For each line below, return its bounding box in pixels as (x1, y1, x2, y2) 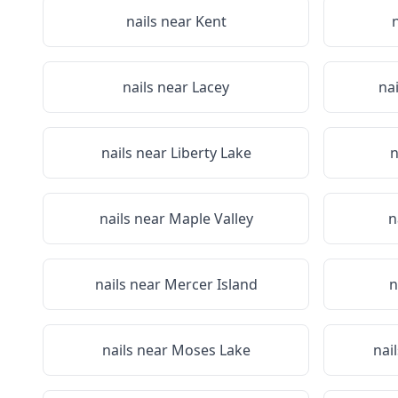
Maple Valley (168, 209, 253, 228)
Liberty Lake (170, 143, 251, 163)
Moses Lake (171, 340, 251, 360)
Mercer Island (163, 275, 258, 294)
